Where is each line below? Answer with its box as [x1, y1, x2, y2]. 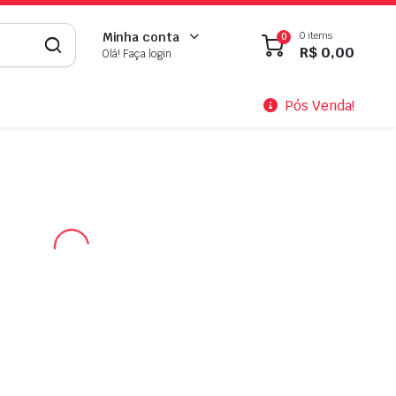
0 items [300, 28, 332, 42]
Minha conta [102, 29, 180, 45]
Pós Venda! [285, 97, 354, 114]
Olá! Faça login [102, 47, 172, 61]
